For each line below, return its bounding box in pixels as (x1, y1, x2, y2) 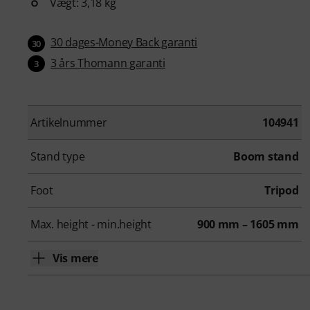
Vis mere (53, 250, 98, 266)
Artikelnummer (30, 115, 107, 131)
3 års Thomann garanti (51, 55, 165, 71)
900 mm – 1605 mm (197, 217, 299, 232)
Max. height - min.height (30, 217, 152, 232)
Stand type (30, 149, 85, 165)
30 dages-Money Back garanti (51, 34, 198, 50)
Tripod (264, 183, 299, 199)
